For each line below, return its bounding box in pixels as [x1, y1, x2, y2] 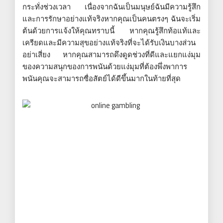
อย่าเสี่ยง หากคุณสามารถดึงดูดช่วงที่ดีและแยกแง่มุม [22, 48, 201, 60]
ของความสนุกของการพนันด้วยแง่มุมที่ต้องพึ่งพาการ [22, 60, 187, 72]
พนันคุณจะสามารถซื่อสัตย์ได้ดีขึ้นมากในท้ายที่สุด [22, 72, 181, 84]
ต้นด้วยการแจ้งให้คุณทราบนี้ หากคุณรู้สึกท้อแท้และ [22, 24, 201, 36]
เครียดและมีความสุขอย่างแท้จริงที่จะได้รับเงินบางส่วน [22, 36, 196, 48]
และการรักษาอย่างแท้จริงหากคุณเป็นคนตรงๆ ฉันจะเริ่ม [22, 12, 201, 24]
